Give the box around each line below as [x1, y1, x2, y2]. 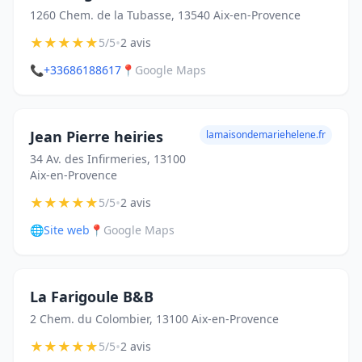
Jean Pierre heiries [30, 127, 163, 146]
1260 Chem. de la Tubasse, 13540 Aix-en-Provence [30, 7, 301, 23]
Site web [44, 222, 90, 238]
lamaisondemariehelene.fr [206, 128, 326, 141]
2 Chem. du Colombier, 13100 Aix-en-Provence [30, 311, 279, 326]
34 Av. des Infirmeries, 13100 [30, 151, 186, 166]
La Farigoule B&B [30, 287, 154, 306]
